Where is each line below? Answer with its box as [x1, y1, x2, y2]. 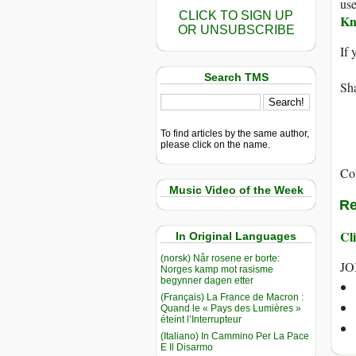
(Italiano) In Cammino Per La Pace [161, 330, 309, 342]
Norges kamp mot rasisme [161, 263, 273, 275]
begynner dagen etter [161, 274, 253, 286]
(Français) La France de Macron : [161, 291, 304, 303]
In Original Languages [176, 230, 296, 243]
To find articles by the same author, [161, 127, 309, 139]
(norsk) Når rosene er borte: [161, 252, 280, 264]
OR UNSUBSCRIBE [177, 23, 295, 37]
